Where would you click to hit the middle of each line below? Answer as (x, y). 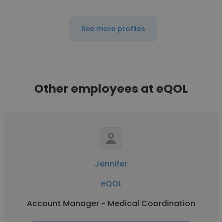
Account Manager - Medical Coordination (111, 203)
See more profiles (113, 29)
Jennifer (111, 164)
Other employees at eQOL (111, 88)
